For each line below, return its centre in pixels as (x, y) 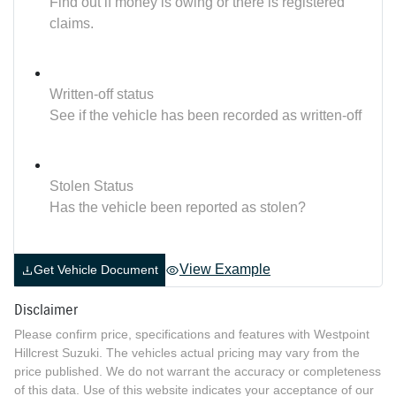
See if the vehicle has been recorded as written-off (206, 116)
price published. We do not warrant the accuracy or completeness (198, 372)
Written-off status (102, 95)
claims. (72, 24)
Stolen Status (91, 187)
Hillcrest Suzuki (57, 353)
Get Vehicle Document (96, 270)
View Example (225, 269)
